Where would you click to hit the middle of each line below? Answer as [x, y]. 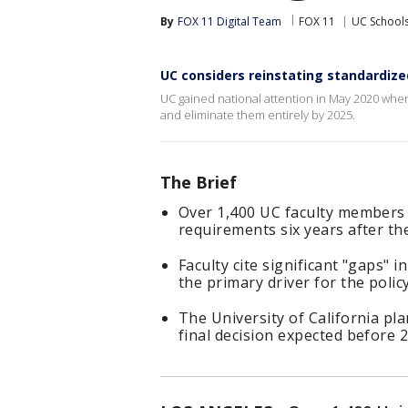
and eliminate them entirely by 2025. [258, 115]
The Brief [199, 182]
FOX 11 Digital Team [229, 21]
